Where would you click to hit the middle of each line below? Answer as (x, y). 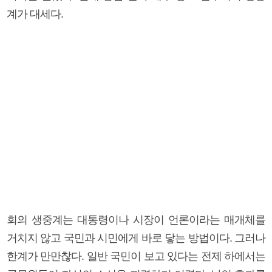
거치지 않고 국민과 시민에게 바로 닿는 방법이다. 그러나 (136, 238)
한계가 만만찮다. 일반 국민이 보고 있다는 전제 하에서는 (136, 256)
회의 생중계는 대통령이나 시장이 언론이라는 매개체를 (136, 219)
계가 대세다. (35, 14)
